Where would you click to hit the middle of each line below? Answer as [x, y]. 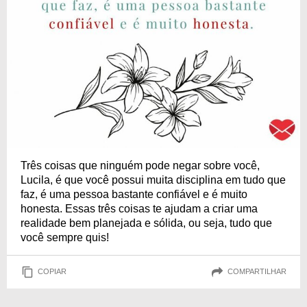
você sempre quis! [65, 237]
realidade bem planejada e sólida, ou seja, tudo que [146, 223]
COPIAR [52, 272]
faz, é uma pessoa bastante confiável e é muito [134, 194]
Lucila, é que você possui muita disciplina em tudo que [153, 180]
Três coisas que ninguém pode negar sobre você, [140, 165]
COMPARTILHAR [257, 272]
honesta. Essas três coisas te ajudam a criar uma [139, 208]
